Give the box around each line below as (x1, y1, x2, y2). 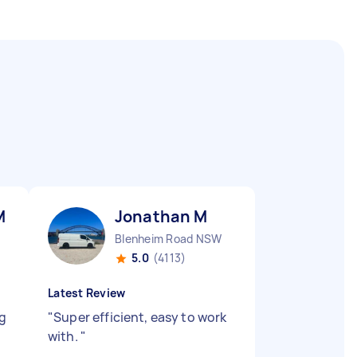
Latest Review (48, 285, 126, 300)
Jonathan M (115, 206, 208, 227)
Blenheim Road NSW (115, 231, 222, 246)
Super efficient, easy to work (53, 308, 227, 326)
